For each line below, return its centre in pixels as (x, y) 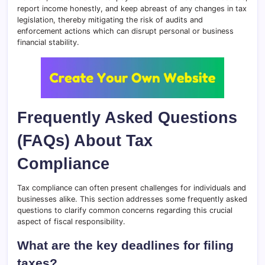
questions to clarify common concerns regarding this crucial (125, 210)
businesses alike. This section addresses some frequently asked (132, 199)
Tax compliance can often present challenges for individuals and (132, 188)
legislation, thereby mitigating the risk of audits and (110, 20)
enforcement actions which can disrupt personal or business (125, 31)
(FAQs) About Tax (85, 140)
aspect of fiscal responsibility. (71, 221)
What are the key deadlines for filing (125, 245)
